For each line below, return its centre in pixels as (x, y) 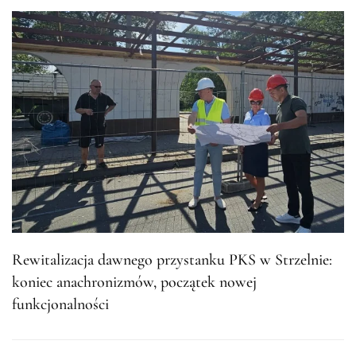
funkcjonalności (60, 304)
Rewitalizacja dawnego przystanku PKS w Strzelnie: (172, 259)
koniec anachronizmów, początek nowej (134, 282)
